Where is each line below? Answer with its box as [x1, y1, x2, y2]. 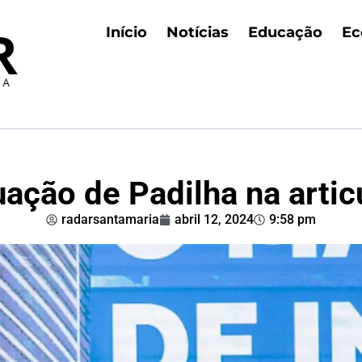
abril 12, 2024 [175, 212, 254, 227]
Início [106, 23, 148, 41]
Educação [248, 23, 323, 41]
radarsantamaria [61, 212, 159, 227]
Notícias [166, 23, 229, 41]
